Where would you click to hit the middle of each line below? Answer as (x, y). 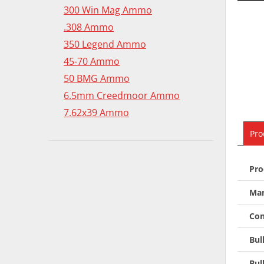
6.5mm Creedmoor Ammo (122, 95)
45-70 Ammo (92, 61)
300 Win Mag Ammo (108, 10)
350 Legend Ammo (105, 44)
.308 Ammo (89, 27)
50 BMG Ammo (97, 78)
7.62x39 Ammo (96, 112)
